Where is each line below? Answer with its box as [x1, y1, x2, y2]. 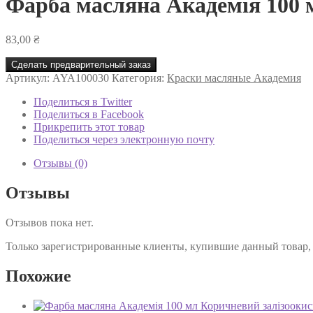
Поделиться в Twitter [34, 95, 132, 108]
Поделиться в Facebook [34, 108, 144, 120]
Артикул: [6, 71, 52, 84]
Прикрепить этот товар [34, 120, 145, 133]
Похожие [6, 266, 71, 285]
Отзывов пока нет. [6, 216, 94, 228]
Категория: [112, 71, 167, 84]
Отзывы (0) [34, 156, 87, 169]
